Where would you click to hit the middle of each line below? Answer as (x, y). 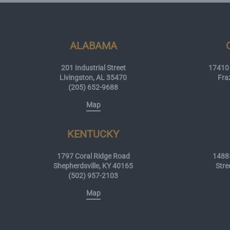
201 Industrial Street (93, 68)
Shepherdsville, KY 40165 (93, 166)
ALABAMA (93, 46)
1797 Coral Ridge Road (93, 156)
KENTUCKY (93, 134)
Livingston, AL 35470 (93, 78)
